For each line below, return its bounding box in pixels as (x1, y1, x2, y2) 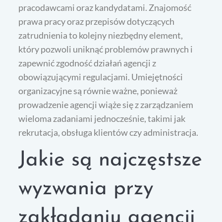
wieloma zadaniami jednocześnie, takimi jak (18, 113, 186, 124)
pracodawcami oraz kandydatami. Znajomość (18, 2, 192, 13)
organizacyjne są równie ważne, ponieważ (18, 85, 178, 97)
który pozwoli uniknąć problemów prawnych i (18, 44, 193, 55)
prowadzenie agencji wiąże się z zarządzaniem (18, 99, 194, 111)
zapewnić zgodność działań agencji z (18, 57, 157, 69)
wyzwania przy (18, 178, 154, 200)
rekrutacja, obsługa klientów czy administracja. (18, 127, 199, 138)
